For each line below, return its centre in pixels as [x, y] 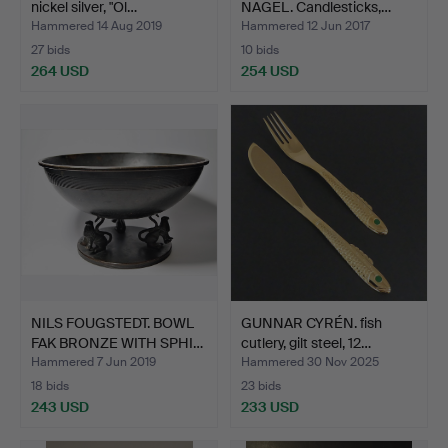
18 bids [50, 385]
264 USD [60, 70]
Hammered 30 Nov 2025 [310, 361]
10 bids [260, 49]
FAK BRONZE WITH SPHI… [117, 342]
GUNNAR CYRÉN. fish [311, 322]
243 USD [60, 406]
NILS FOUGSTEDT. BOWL [112, 322]
